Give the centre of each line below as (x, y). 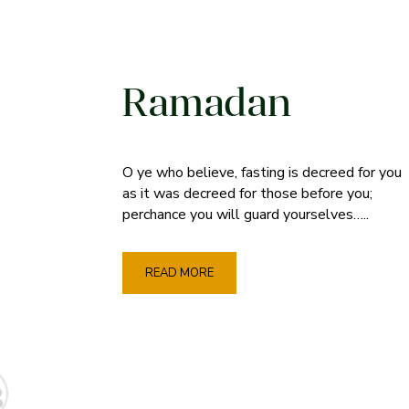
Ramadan (207, 107)
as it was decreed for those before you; (248, 193)
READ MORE (180, 273)
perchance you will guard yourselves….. (246, 214)
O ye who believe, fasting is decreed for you (262, 172)
